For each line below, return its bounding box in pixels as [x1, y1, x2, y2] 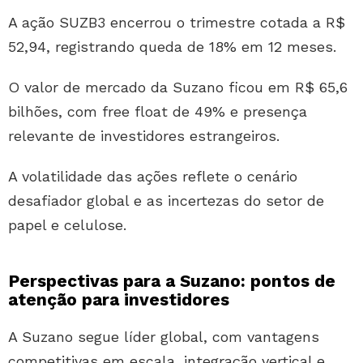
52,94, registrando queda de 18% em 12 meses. [8, 38, 336, 56]
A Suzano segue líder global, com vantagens [8, 328, 319, 346]
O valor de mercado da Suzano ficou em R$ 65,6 [8, 79, 348, 96]
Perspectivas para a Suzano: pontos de [8, 271, 335, 292]
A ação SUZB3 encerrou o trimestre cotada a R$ [8, 14, 345, 32]
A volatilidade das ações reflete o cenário [8, 168, 297, 186]
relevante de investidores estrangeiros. [8, 127, 280, 145]
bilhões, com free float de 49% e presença [8, 103, 307, 121]
